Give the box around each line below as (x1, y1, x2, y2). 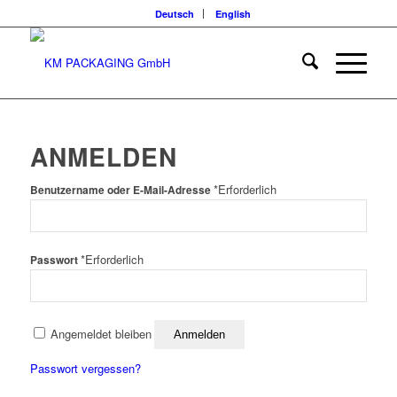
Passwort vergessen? (29, 360, 141, 378)
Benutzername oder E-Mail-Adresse (29, 183, 214, 198)
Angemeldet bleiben (50, 325, 152, 343)
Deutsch (154, 7, 194, 20)
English (214, 7, 251, 20)
